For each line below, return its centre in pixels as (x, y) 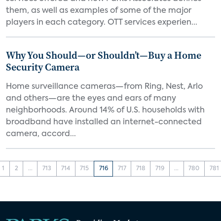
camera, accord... (41, 134)
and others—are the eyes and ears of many (91, 99)
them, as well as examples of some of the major (99, 11)
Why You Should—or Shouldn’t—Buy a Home (104, 55)
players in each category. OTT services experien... (102, 23)
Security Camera (43, 67)
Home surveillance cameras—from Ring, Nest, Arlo (104, 87)
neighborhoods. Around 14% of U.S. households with (105, 110)
